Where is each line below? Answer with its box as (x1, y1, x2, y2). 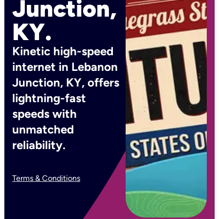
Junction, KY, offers (12, 75, 119, 89)
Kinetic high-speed (12, 44, 113, 58)
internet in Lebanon (12, 60, 118, 74)
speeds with (12, 107, 77, 121)
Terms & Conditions (12, 174, 80, 183)
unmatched (12, 122, 74, 136)
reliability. (12, 138, 66, 152)
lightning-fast (12, 91, 86, 105)
